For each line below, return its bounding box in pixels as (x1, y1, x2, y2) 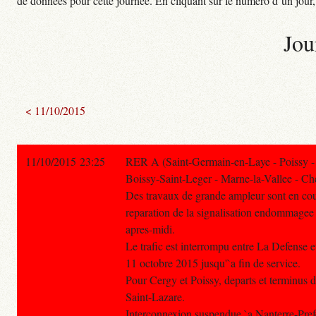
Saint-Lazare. (126, 289, 185, 305)
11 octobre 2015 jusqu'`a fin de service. (126, 255, 300, 271)
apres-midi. (126, 221, 175, 237)
